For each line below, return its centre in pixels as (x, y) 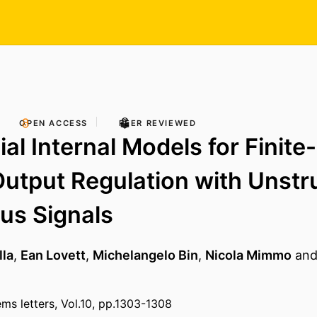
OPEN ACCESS (54, 123)
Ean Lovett (53, 255)
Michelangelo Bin (145, 255)
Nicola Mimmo (248, 255)
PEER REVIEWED (157, 123)
